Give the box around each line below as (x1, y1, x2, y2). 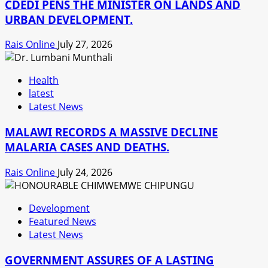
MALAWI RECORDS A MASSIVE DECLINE (5, 124, 218, 140)
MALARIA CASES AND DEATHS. (5, 139, 169, 155)
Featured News (29, 214, 96, 228)
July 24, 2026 (57, 165, 112, 179)
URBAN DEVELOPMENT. (5, 11, 133, 27)
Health (29, 74, 59, 87)
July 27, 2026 (57, 38, 112, 51)
